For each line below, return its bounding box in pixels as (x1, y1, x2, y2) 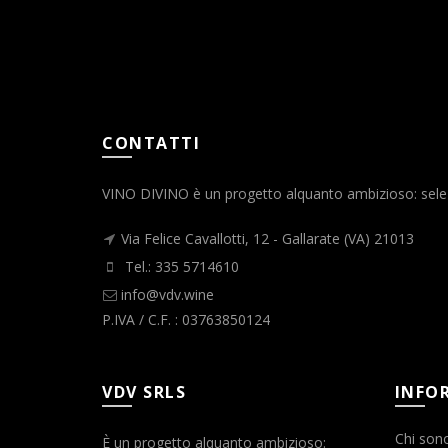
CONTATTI (102, 132, 200, 155)
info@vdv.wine (121, 285, 214, 305)
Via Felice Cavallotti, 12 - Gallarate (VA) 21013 (121, 229, 414, 249)
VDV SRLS (102, 381, 186, 404)
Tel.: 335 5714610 (121, 257, 239, 277)
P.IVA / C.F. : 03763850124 (102, 310, 270, 330)
